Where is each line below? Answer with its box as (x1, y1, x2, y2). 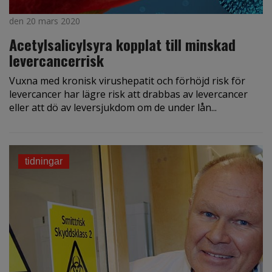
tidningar (25, 155, 63, 166)
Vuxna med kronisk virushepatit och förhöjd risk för (9, 73, 245, 87)
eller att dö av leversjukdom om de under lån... (9, 100, 217, 114)
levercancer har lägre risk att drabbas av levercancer (9, 87, 248, 101)
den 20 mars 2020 (9, 15, 80, 27)
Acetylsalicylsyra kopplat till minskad (9, 33, 236, 55)
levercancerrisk (9, 49, 104, 71)
